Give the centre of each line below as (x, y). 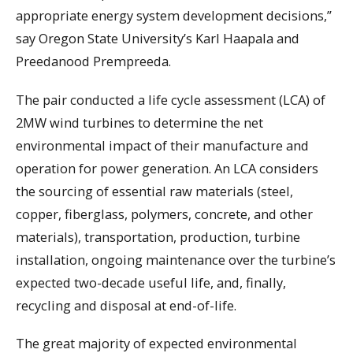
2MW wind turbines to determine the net (139, 122)
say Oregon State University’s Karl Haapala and (158, 39)
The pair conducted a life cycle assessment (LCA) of (171, 99)
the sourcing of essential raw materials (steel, (154, 191)
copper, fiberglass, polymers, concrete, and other (164, 214)
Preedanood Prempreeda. (93, 61)
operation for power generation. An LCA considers (167, 168)
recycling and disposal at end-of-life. (126, 305)
